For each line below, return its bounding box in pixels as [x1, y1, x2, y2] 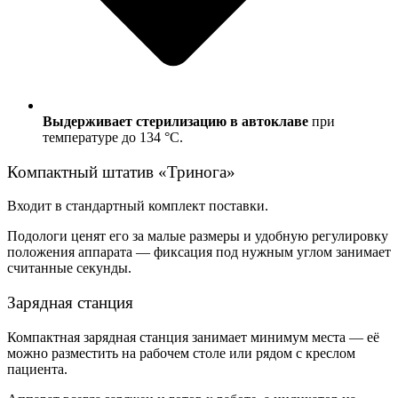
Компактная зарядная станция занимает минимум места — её [7, 329, 379, 345]
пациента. [7, 361, 68, 377]
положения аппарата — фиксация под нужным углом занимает [7, 244, 391, 260]
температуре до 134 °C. [43, 129, 183, 145]
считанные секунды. [7, 260, 131, 276]
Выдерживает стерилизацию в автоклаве [43, 113, 308, 129]
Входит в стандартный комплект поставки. [7, 198, 268, 214]
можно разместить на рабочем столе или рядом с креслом [7, 345, 355, 361]
